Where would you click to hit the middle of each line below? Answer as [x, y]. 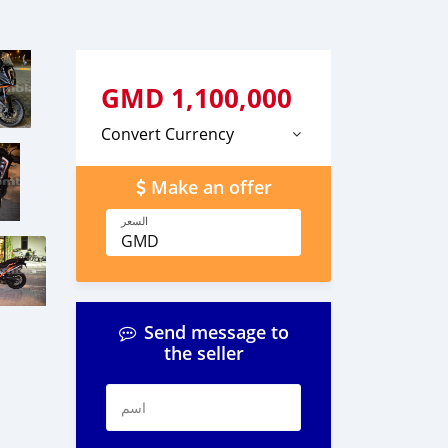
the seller [203, 353]
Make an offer [211, 187]
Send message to [216, 332]
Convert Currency [167, 134]
